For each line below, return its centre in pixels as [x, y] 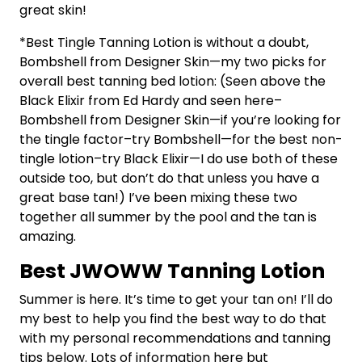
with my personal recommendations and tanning [175, 338]
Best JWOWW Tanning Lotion [172, 271]
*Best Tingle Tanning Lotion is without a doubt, [164, 42]
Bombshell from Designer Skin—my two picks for [173, 61]
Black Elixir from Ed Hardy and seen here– [151, 100]
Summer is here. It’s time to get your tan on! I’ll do [176, 299]
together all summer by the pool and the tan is [168, 217]
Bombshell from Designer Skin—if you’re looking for [180, 120]
